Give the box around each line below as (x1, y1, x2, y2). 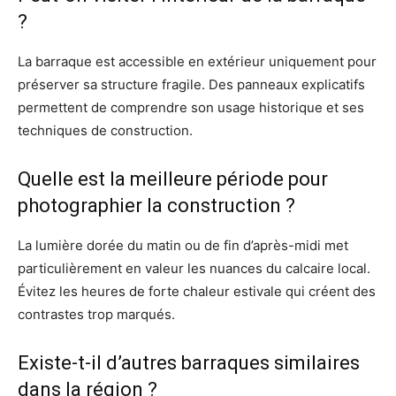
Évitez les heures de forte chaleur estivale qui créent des (18, 283, 376, 301)
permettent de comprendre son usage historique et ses (18, 99, 364, 117)
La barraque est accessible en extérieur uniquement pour (18, 53, 377, 71)
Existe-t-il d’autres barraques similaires (18, 352, 360, 375)
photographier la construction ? (18, 194, 295, 217)
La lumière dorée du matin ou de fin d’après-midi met (18, 237, 348, 255)
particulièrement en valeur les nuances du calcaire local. (18, 260, 370, 278)
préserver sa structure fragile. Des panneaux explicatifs (18, 76, 365, 94)
